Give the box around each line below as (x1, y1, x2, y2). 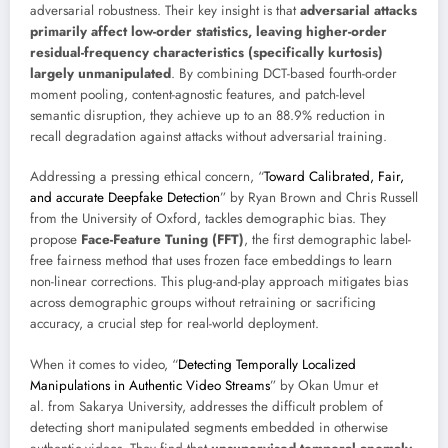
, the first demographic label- (244, 230, 411, 250)
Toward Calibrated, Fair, (264, 167, 404, 187)
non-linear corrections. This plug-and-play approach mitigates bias (30, 272, 408, 292)
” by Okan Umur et (270, 375, 378, 395)
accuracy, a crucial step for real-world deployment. (30, 314, 319, 334)
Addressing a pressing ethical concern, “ (30, 167, 264, 187)
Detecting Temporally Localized (178, 354, 356, 374)
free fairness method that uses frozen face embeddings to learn (30, 251, 392, 271)
